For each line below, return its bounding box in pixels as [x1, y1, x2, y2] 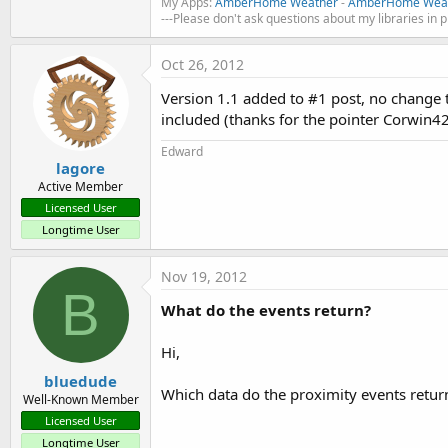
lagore [56, 158, 105, 179]
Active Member [38, 178, 123, 196]
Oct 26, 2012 [161, 54, 244, 74]
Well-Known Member [22, 390, 139, 408]
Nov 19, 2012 [161, 267, 247, 287]
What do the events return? [161, 300, 371, 321]
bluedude [44, 370, 117, 391]
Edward [161, 142, 203, 160]
